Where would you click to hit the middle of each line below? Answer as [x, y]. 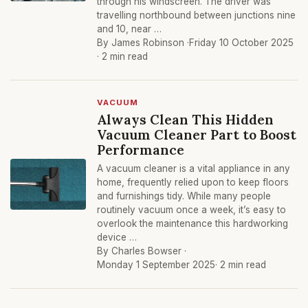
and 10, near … [129, 29]
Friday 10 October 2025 [241, 43]
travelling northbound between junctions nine [196, 15]
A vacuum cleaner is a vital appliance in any [194, 168]
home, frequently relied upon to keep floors [193, 182]
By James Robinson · [143, 43]
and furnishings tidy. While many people [184, 196]
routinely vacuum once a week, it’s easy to [191, 210]
